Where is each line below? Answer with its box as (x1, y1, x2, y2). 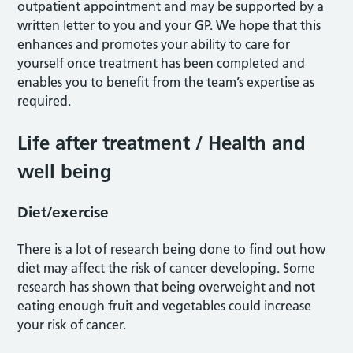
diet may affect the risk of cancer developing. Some (17, 260, 316, 276)
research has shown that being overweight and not (17, 279, 316, 295)
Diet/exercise (17, 203, 110, 221)
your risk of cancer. (17, 317, 127, 333)
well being (17, 160, 113, 183)
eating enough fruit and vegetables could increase (17, 298, 312, 314)
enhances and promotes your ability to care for (17, 36, 291, 52)
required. (17, 93, 72, 109)
